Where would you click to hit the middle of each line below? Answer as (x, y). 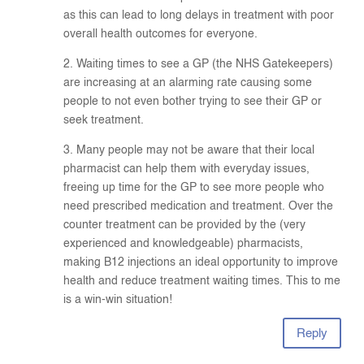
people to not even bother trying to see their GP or (193, 102)
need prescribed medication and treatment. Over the (199, 207)
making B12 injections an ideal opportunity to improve (201, 263)
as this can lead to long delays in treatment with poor (199, 16)
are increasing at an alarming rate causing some (188, 83)
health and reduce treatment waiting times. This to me (202, 282)
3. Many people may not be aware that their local (189, 151)
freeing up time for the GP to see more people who (194, 188)
